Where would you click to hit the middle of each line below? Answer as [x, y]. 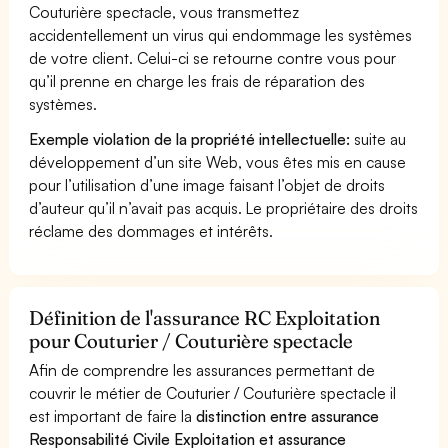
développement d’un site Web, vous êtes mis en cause [218, 161]
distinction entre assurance [288, 415]
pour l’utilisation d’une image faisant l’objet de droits [207, 184]
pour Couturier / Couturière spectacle [191, 340]
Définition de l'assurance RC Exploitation [205, 317]
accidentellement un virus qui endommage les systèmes [221, 34]
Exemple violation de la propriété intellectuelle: [190, 138]
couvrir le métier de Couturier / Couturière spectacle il [213, 392]
